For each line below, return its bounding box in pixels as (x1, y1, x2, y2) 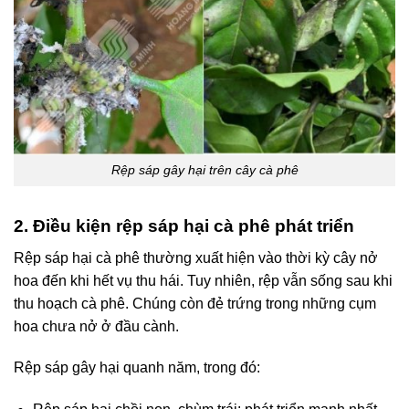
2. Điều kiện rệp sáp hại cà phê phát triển (14, 216, 354, 236)
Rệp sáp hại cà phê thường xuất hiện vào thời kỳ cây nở (14, 249, 378, 266)
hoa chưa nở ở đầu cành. (14, 318, 179, 334)
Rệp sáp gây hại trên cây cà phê (110, 163, 299, 178)
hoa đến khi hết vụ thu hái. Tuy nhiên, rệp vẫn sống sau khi (14, 272, 393, 288)
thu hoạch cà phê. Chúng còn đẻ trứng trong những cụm (14, 295, 376, 311)
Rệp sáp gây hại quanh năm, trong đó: (14, 360, 260, 376)
